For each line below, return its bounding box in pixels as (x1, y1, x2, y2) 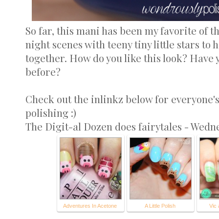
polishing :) (25, 106, 76, 119)
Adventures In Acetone (63, 203, 117, 209)
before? (25, 65, 61, 78)
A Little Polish (145, 203, 175, 209)
